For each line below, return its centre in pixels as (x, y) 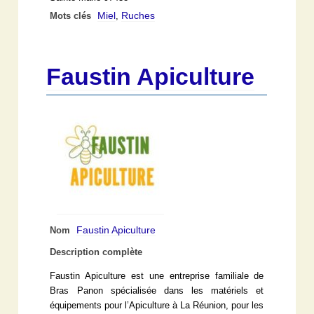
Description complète (96, 252)
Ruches (138, 15)
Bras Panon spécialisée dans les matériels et (157, 291)
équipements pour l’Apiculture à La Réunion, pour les (157, 305)
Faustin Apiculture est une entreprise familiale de (157, 276)
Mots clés (72, 16)
